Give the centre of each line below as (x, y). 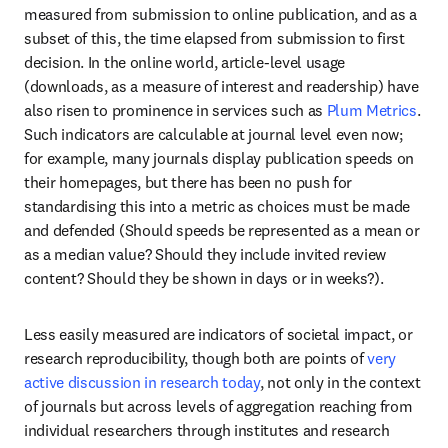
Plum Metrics (371, 110)
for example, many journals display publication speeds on (219, 158)
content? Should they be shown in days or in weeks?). (206, 278)
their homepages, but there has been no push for (188, 182)
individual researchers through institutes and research (207, 430)
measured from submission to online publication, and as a (221, 14)
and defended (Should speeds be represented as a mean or (222, 230)
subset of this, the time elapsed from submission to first (214, 38)
